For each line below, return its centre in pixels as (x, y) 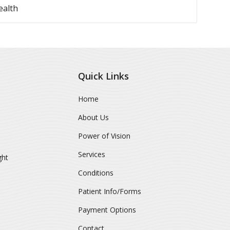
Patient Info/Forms (109, 191)
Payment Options (107, 210)
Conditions (95, 173)
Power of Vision (104, 136)
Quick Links (103, 76)
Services (91, 154)
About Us (93, 117)
